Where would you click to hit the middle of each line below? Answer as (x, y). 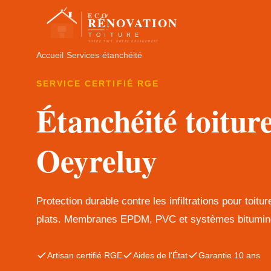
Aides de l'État (160, 255)
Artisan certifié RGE (85, 255)
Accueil (50, 55)
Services (83, 55)
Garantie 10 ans (229, 255)
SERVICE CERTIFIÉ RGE (98, 84)
